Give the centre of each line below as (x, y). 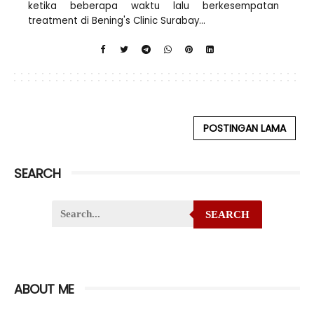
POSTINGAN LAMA (245, 128)
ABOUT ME (44, 289)
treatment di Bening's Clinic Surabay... (117, 21)
